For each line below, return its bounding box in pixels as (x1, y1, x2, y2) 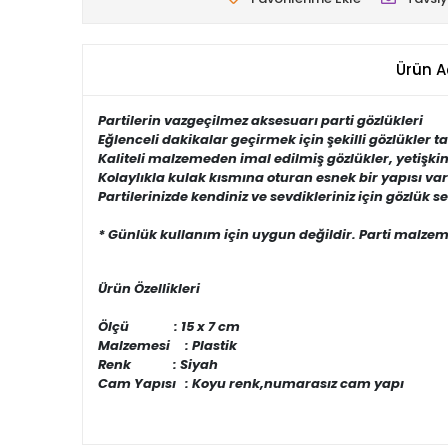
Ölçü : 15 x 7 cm (98, 317, 240, 336)
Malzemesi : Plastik (98, 336, 237, 355)
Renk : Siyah (98, 355, 218, 374)
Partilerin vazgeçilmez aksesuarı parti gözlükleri (98, 111, 423, 130)
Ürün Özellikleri (98, 279, 200, 298)
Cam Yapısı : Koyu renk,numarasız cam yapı (98, 374, 404, 393)
